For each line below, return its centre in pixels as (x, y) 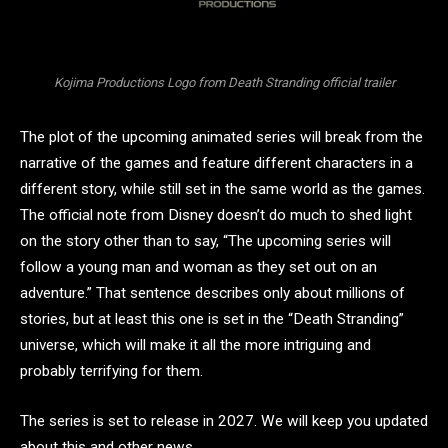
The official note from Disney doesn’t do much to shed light (216, 215)
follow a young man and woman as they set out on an (198, 267)
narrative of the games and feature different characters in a (216, 163)
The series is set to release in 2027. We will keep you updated (224, 420)
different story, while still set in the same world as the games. (222, 189)
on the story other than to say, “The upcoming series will (205, 241)
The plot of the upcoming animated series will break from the (221, 137)
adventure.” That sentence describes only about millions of (212, 293)
